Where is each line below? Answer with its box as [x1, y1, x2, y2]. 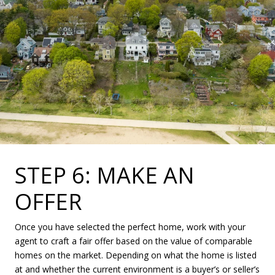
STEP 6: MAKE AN [15, 160, 195, 191]
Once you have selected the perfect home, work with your [15, 221, 246, 233]
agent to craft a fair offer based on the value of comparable [15, 235, 252, 247]
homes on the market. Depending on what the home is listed [15, 249, 257, 261]
